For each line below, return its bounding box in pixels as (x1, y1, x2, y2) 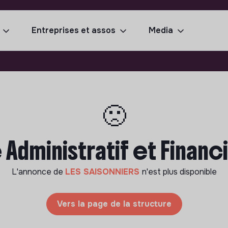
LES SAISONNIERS (65, 166, 142, 177)
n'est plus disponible (141, 166, 217, 177)
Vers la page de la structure (56, 198, 172, 209)
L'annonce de (11, 166, 65, 177)
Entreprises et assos (32, 25, 116, 36)
